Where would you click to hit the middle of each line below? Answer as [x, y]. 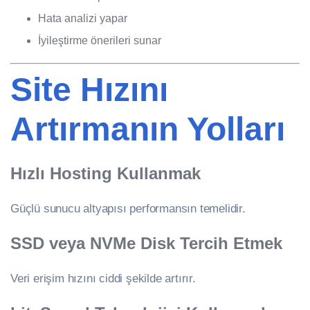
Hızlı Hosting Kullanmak [106, 174]
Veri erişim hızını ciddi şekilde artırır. [103, 278]
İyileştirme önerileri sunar [100, 41]
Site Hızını [89, 90]
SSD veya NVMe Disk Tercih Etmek [146, 244]
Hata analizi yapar [83, 19]
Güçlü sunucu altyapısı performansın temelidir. [128, 209]
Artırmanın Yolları [148, 129]
